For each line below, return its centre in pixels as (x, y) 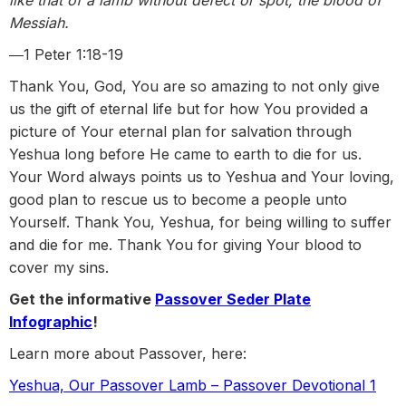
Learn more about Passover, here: (130, 354)
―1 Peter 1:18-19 (66, 55)
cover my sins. (59, 268)
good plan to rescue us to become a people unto (178, 200)
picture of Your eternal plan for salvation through (180, 132)
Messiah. (39, 23)
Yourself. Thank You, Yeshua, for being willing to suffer (200, 222)
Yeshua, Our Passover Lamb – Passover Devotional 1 (193, 386)
